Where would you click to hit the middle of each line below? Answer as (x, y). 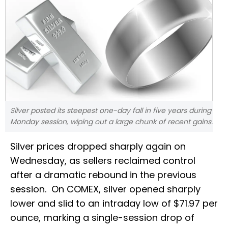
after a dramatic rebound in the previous (103, 175)
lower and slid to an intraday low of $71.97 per (114, 204)
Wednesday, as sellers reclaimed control (103, 161)
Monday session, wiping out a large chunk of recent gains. (111, 122)
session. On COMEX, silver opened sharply (105, 189)
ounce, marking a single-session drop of (102, 218)
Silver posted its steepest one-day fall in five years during (111, 111)
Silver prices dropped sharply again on (98, 147)
